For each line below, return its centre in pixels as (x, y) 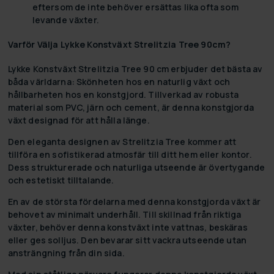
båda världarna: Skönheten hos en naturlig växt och (119, 81)
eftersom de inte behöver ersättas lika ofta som (135, 7)
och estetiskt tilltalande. (61, 180)
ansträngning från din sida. (66, 253)
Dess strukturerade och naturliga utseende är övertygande (136, 167)
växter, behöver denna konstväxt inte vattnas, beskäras (128, 227)
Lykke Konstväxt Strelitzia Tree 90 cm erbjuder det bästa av (135, 68)
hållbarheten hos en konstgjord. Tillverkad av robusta (123, 94)
